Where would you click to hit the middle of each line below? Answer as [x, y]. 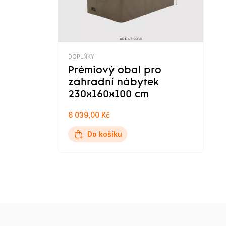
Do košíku [105, 134]
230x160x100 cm [108, 95]
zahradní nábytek [114, 83]
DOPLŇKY [81, 56]
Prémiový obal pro [115, 71]
